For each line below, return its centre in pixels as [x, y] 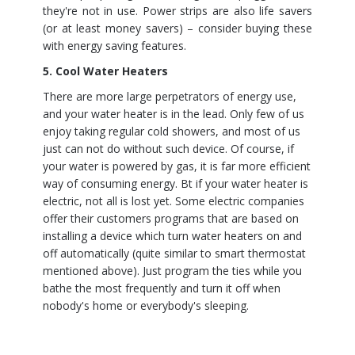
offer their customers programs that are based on [171, 218]
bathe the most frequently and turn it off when [162, 288]
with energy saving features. [115, 46]
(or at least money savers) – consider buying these [177, 28]
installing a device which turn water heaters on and [172, 236]
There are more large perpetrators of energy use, [170, 96]
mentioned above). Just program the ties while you [172, 271]
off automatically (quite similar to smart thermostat [174, 253]
